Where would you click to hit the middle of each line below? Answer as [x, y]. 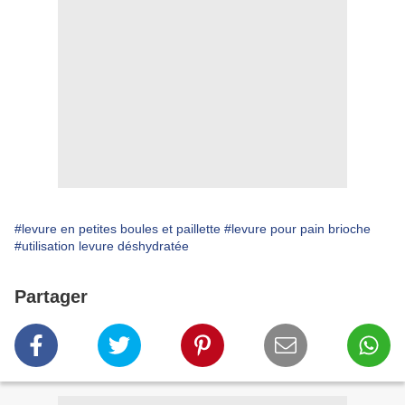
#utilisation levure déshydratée [102, 246]
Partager [51, 297]
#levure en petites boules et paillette [118, 229]
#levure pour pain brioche [297, 229]
